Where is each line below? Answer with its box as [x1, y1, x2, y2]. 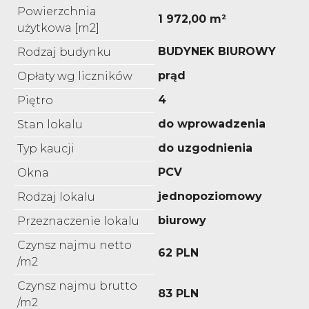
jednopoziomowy [158, 189, 262, 203]
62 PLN [158, 246, 199, 259]
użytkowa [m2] [17, 21, 99, 34]
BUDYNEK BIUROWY [158, 44, 276, 58]
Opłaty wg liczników [17, 69, 132, 83]
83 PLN [158, 286, 199, 300]
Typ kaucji [17, 141, 74, 155]
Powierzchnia [17, 4, 97, 18]
